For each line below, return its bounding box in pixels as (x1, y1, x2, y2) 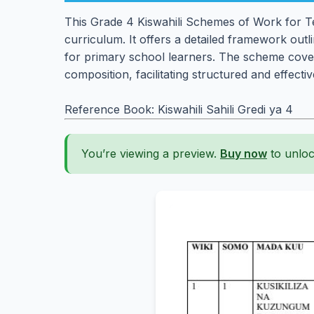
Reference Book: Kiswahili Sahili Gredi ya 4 (64, 102, 293, 116)
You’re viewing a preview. (81, 146, 220, 161)
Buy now (220, 146, 267, 161)
